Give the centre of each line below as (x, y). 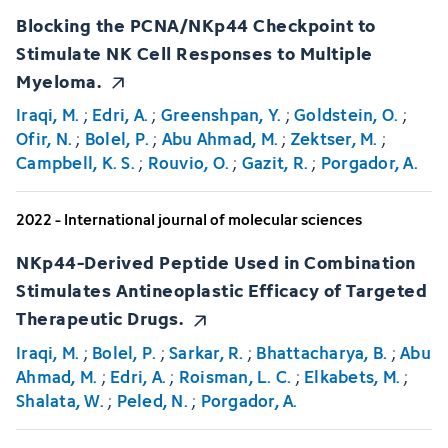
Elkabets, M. (352, 376)
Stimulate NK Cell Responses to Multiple (194, 52)
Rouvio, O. (188, 163)
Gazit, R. (274, 163)
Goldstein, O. (346, 115)
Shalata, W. (60, 400)
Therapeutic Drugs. (99, 318)
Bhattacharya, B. (322, 352)
